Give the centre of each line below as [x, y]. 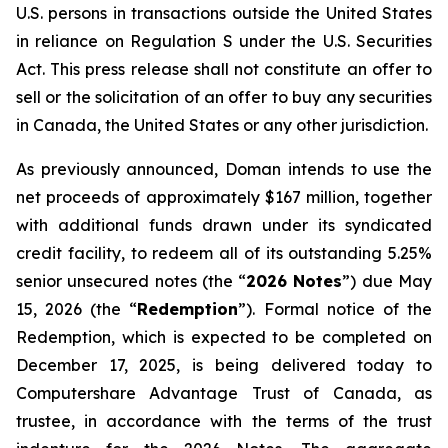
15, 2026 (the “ [77, 309]
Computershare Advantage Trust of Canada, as [224, 393]
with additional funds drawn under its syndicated [224, 225]
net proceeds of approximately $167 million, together [224, 197]
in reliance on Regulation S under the [169, 41]
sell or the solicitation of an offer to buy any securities [224, 97]
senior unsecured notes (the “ [131, 281]
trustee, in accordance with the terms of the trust [224, 421]
